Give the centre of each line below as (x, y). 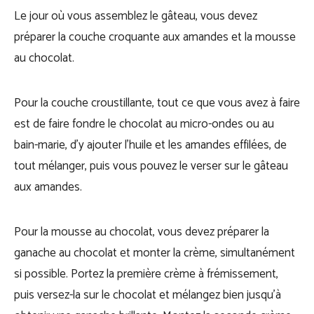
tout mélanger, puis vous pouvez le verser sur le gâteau (151, 166)
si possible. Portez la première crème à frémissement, (146, 274)
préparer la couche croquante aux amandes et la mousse (155, 37)
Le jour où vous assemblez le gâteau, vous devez (136, 16)
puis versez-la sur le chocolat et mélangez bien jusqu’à (148, 295)
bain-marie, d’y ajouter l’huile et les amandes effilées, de (150, 145)
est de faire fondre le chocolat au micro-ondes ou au (144, 124)
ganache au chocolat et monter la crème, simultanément (155, 253)
